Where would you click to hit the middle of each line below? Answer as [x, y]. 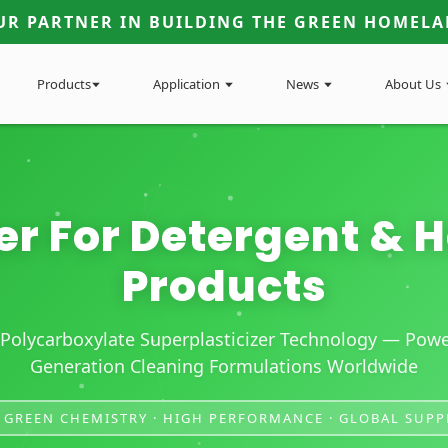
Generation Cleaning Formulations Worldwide [224, 366]
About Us [413, 84]
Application [186, 84]
